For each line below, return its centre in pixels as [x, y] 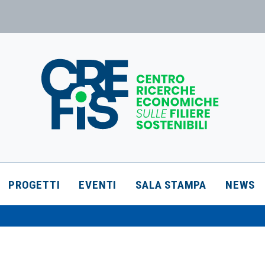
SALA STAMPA [171, 185]
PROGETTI [34, 185]
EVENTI [98, 185]
